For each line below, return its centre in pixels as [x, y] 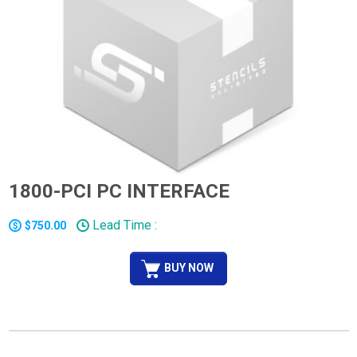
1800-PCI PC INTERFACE [119, 191]
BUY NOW [189, 267]
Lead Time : [123, 225]
